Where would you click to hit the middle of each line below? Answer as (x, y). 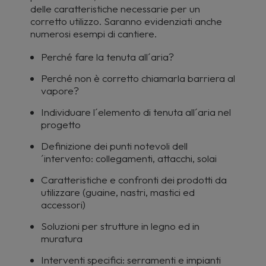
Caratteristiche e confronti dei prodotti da (134, 180)
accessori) (63, 205)
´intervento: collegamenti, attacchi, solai (129, 158)
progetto (61, 124)
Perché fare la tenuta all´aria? (107, 57)
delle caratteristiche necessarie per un (115, 9)
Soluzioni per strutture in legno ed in (120, 226)
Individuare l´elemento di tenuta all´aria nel (136, 112)
